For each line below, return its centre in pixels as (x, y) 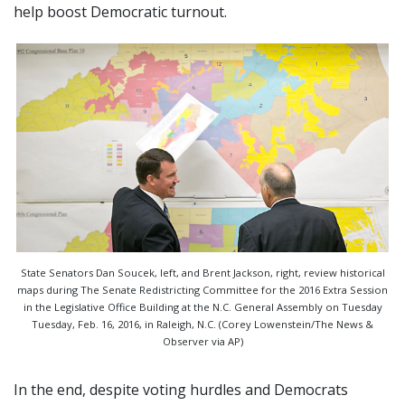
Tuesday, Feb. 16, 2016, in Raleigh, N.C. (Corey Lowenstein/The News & (202, 324)
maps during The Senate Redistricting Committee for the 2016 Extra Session (202, 289)
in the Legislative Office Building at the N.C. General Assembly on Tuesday (202, 306)
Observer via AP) (202, 341)
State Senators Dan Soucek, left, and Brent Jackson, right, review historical (202, 272)
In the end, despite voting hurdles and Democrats (181, 389)
